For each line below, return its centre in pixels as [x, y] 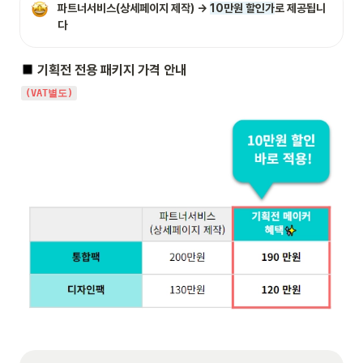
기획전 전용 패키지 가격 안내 [111, 70]
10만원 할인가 [242, 9]
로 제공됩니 [300, 9]
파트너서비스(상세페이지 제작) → [134, 9]
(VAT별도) [49, 94]
